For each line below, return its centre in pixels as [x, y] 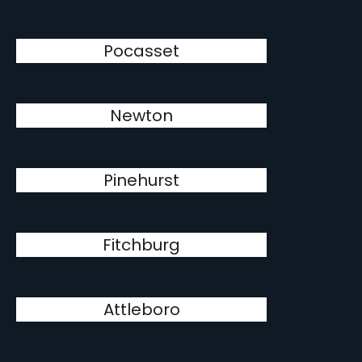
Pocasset [142, 51]
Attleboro [141, 309]
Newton [142, 115]
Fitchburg [142, 244]
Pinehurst [142, 180]
